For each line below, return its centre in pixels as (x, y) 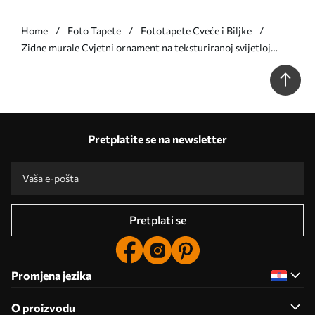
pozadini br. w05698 (67, 64)
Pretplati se (157, 220)
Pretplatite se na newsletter (157, 139)
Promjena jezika (51, 275)
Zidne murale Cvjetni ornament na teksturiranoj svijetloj (146, 47)
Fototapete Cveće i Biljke (196, 31)
